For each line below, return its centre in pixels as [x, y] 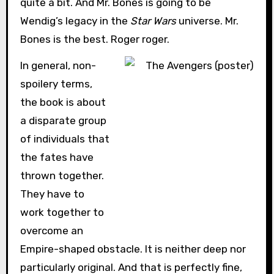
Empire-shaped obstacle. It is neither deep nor [133, 249]
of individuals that [65, 139]
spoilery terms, [56, 83]
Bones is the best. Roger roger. [94, 39]
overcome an [51, 230]
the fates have [57, 157]
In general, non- [58, 65]
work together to [62, 212]
